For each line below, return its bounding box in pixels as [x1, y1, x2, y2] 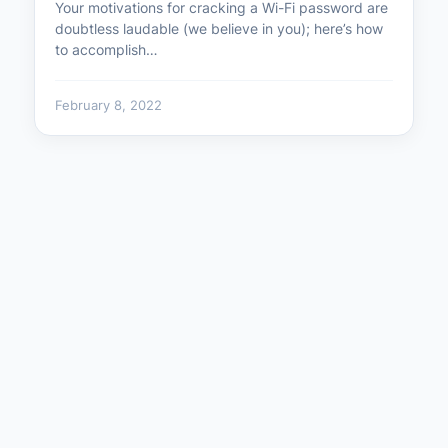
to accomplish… [55, 40, 158, 58]
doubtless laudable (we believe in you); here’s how [55, 19, 383, 37]
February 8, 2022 [55, 97, 162, 113]
